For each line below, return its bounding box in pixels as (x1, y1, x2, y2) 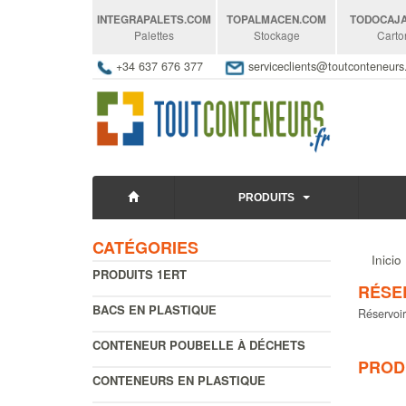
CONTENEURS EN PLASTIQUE (92, 371, 266, 389)
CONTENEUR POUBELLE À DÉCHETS (92, 335, 305, 353)
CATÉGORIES (92, 235, 198, 259)
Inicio (371, 250, 401, 268)
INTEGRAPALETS (97, 12, 184, 27)
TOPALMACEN (227, 12, 300, 27)
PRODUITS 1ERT (92, 265, 187, 283)
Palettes (134, 27, 174, 43)
